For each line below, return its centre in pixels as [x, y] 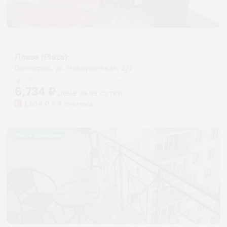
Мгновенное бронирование [72, 80]
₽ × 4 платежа [68, 104]
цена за [73, 92]
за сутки [106, 92]
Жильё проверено [38, 135]
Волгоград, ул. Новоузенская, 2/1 [73, 68]
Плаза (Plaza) [41, 56]
